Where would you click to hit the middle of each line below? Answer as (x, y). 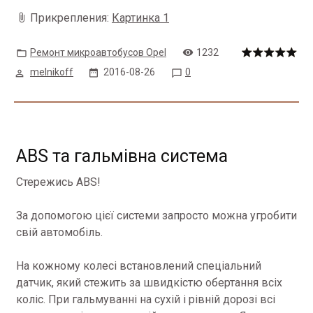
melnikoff (52, 72)
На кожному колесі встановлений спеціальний (139, 266)
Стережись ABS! (58, 182)
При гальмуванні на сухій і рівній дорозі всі (162, 299)
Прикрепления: (71, 18)
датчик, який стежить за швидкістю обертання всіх (149, 283)
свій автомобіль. (59, 232)
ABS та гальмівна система (122, 156)
